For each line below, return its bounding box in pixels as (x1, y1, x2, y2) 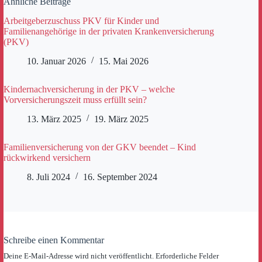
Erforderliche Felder (156, 251, 219, 260)
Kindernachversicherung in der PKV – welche (4, 84, 175, 94)
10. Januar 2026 (27, 56, 86, 66)
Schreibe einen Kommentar (4, 235, 104, 245)
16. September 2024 (83, 171, 157, 182)
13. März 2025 (27, 113, 81, 124)
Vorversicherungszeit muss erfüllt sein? (4, 94, 147, 105)
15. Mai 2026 (99, 56, 149, 66)
